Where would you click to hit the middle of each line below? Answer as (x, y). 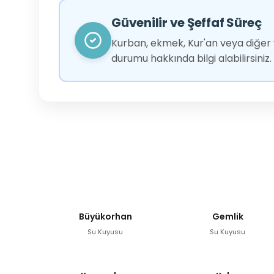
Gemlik (228, 216)
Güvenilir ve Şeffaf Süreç (187, 23)
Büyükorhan (105, 216)
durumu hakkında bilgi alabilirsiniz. (191, 59)
